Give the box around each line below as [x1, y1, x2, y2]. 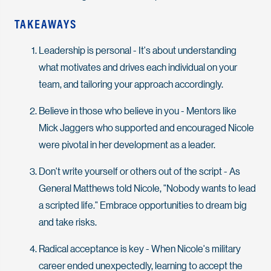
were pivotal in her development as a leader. [39, 137, 215, 151]
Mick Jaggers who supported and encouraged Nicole [39, 120, 254, 134]
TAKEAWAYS [15, 19, 77, 31]
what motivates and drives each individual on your [39, 60, 237, 73]
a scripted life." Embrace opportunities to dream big [39, 198, 247, 211]
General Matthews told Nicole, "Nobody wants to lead [39, 181, 256, 194]
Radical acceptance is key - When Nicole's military [39, 241, 241, 255]
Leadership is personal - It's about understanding [39, 43, 237, 56]
